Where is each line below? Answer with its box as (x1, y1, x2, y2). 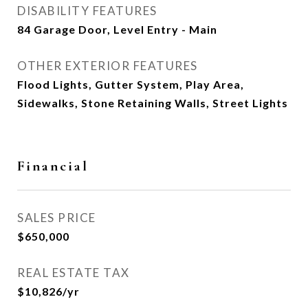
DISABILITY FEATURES (17, 3, 157, 18)
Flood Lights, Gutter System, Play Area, (17, 78, 244, 91)
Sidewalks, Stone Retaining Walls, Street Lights (17, 96, 288, 109)
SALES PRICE (17, 210, 96, 225)
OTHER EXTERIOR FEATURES (17, 58, 198, 73)
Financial (17, 157, 89, 175)
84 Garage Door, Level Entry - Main (17, 23, 217, 36)
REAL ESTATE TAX (17, 265, 130, 280)
